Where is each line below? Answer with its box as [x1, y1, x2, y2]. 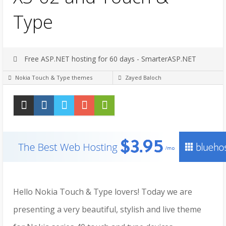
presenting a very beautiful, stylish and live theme [13, 204, 201, 215]
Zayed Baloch [125, 74, 161, 82]
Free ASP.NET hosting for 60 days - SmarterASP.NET [22, 54, 196, 64]
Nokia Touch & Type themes [15, 74, 92, 82]
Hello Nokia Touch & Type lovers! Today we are [13, 186, 192, 198]
